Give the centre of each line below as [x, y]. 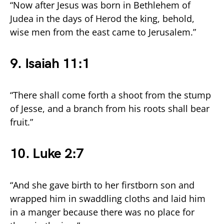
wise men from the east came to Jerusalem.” [103, 32]
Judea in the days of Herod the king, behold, [102, 18]
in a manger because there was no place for [102, 212]
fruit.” [21, 122]
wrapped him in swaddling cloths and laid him [108, 198]
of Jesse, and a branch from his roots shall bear [110, 108]
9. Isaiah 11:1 [50, 63]
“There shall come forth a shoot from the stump [110, 95]
